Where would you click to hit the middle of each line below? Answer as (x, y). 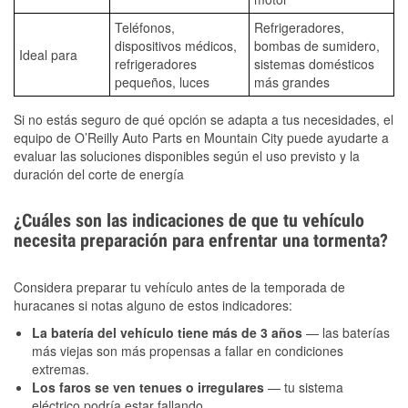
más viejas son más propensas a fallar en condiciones (188, 350)
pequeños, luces (162, 82)
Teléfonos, (145, 27)
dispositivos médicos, (176, 45)
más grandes (292, 82)
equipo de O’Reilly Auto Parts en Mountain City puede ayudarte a (201, 137)
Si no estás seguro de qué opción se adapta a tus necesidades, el (204, 119)
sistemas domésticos (314, 63)
